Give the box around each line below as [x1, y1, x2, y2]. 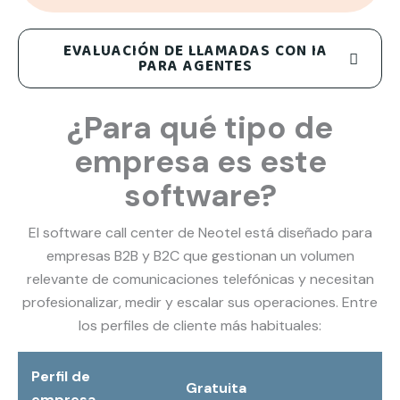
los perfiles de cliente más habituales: [79, 316, 321, 335]
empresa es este [73, 141, 327, 182]
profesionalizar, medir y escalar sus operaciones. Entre [22, 293, 378, 312]
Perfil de [31, 367, 90, 386]
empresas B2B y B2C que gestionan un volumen [46, 246, 354, 265]
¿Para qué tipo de [67, 107, 333, 148]
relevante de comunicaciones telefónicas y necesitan [26, 270, 374, 288]
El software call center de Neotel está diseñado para [28, 223, 372, 242]
